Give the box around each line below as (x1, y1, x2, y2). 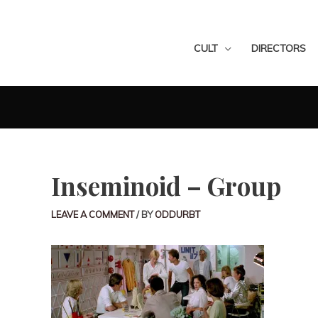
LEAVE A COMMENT (51, 209, 134, 220)
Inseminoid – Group (51, 169, 281, 202)
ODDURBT (155, 209, 200, 220)
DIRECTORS (251, 42, 306, 55)
